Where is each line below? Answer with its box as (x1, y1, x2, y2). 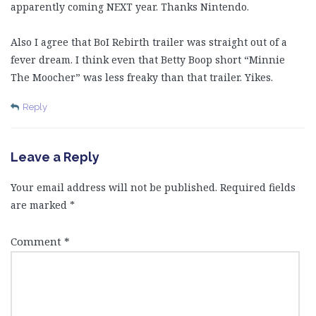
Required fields (220, 181, 296, 195)
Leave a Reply (11, 150, 99, 165)
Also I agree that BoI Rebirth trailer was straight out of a (11, 35, 287, 49)
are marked (11, 198, 70, 212)
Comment (11, 233, 64, 248)
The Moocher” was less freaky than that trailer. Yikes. (11, 71, 273, 85)
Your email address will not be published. (11, 181, 217, 195)
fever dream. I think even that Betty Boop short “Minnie (11, 53, 285, 67)
